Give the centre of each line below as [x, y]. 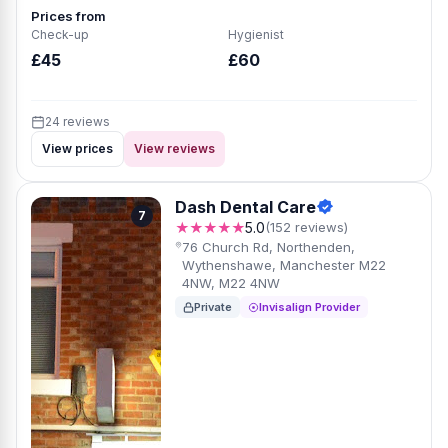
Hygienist [256, 34]
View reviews [174, 148]
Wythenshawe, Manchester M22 [283, 265]
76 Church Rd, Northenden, [268, 247]
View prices [77, 148]
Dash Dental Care [245, 207]
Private [213, 307]
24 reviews [77, 121]
